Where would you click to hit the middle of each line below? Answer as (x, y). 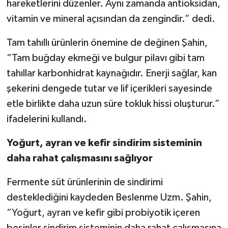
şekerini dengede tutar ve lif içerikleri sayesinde (109, 88)
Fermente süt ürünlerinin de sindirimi (84, 182)
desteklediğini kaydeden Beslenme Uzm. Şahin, (109, 197)
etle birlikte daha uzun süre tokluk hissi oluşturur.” (113, 104)
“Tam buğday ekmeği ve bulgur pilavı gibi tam (105, 58)
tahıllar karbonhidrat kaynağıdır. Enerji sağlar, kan (111, 73)
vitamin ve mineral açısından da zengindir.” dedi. (111, 19)
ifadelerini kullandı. (47, 119)
